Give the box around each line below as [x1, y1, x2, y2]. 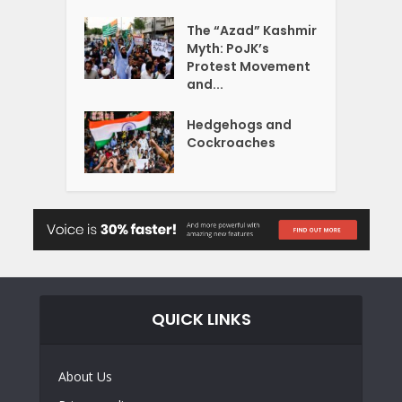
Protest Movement [187, 57, 311, 75]
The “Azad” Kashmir [187, 21, 318, 39]
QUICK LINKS [151, 308, 251, 331]
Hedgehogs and [187, 115, 293, 134]
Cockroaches [187, 133, 276, 152]
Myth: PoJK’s [187, 39, 270, 57]
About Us [58, 368, 112, 386]
